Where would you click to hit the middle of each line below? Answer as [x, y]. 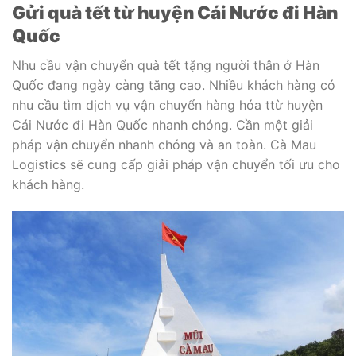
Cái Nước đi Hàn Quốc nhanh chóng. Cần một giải [163, 124]
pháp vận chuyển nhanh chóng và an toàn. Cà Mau [164, 144]
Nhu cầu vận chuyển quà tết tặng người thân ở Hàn [166, 65]
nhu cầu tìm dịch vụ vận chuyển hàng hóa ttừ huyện [167, 104]
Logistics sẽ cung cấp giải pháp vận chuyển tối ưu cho [176, 164]
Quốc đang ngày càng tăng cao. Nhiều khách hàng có [174, 85]
